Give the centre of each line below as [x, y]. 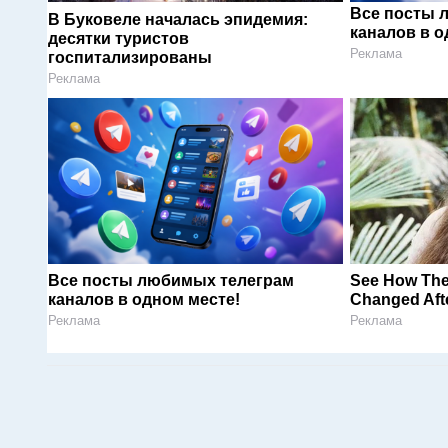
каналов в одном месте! [144, 300]
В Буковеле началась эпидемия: [178, 19]
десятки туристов [118, 38]
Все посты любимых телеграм [171, 281]
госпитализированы [130, 57]
